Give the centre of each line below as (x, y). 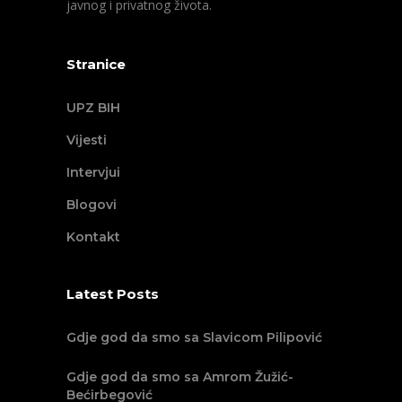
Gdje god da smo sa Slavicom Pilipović (194, 338)
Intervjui (93, 173)
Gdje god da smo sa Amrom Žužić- (180, 377)
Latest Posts (113, 294)
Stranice (96, 65)
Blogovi (92, 205)
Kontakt (93, 237)
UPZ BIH (93, 108)
